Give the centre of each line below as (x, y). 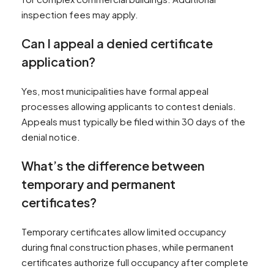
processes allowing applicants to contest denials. (129, 106)
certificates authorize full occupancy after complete (135, 262)
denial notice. (51, 137)
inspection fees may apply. (80, 15)
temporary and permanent (98, 184)
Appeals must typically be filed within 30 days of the (133, 122)
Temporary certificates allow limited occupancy (124, 232)
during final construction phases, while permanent (128, 247)
